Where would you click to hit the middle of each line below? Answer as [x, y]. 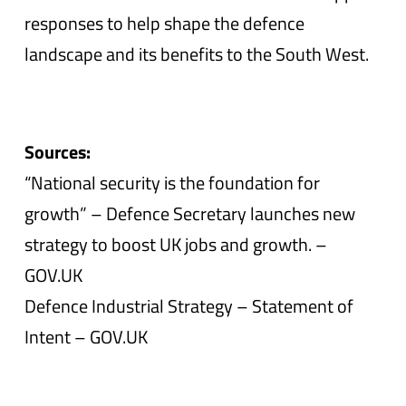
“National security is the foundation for [173, 183]
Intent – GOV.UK [87, 337]
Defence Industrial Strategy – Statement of [189, 306]
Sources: [58, 152]
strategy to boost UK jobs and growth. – [176, 244]
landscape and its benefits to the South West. [197, 54]
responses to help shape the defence [165, 23]
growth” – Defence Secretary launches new [190, 213]
